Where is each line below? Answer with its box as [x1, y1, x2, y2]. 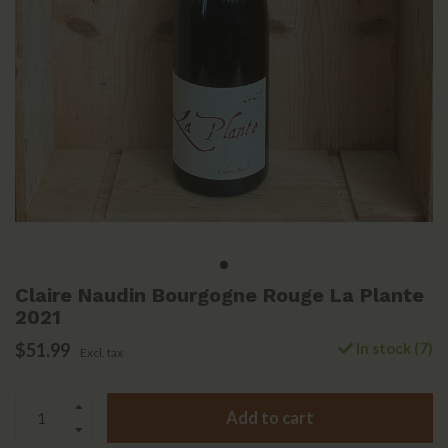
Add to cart [226, 407, 314, 428]
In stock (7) [353, 339, 433, 358]
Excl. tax [80, 345, 123, 361]
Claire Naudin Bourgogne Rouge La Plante [15, 283, 424, 308]
